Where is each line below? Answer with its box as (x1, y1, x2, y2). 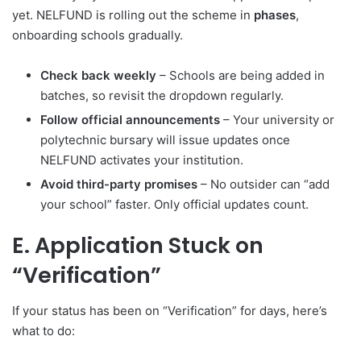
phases (254, 6, 296, 23)
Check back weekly (40, 67, 156, 83)
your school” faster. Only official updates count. (40, 196, 309, 212)
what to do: (12, 323, 75, 339)
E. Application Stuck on (12, 230, 263, 260)
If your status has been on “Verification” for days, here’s (12, 303, 327, 319)
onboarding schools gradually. (12, 27, 183, 43)
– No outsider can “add (197, 176, 330, 192)
